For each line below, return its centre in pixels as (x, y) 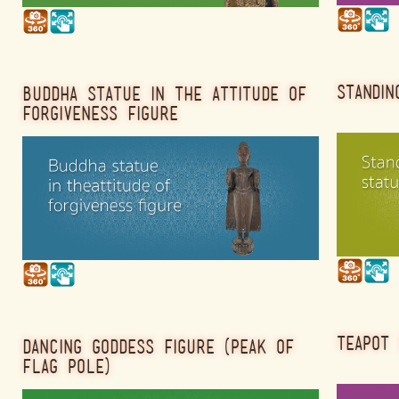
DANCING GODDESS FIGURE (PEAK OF (158, 346)
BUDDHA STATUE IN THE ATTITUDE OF (164, 94)
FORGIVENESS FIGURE (100, 114)
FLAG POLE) (66, 366)
